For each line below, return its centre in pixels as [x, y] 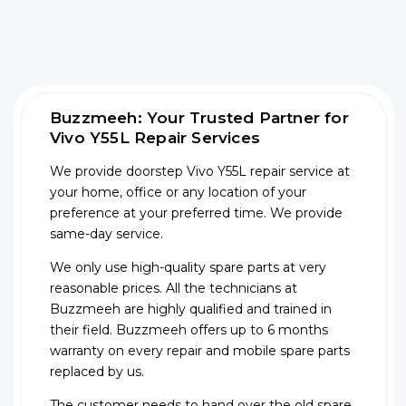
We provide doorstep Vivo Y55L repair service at [200, 172]
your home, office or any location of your [178, 193]
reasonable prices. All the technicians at [174, 289]
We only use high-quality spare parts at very [188, 268]
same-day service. [106, 234]
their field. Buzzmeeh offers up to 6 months [189, 330]
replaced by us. [97, 372]
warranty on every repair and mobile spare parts [200, 351]
